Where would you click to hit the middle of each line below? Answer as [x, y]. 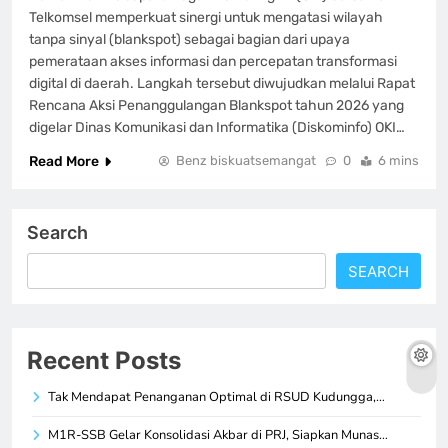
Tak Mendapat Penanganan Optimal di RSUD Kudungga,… [216, 396]
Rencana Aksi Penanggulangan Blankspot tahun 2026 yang [216, 105]
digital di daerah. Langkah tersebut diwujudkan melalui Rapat [222, 83]
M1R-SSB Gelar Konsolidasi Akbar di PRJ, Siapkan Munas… [218, 434]
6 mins [398, 160]
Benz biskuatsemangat [246, 160]
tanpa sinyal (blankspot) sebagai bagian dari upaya [189, 39]
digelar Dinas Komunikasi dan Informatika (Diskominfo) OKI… [217, 127]
